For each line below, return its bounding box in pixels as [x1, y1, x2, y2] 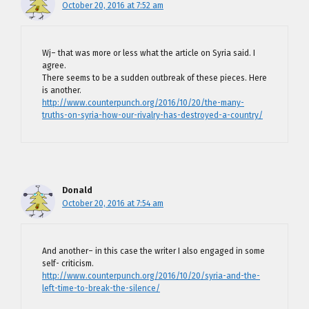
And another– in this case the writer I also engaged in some [42, 246, 265, 256]
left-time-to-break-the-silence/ [42, 283, 160, 293]
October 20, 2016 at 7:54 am [62, 199, 163, 208]
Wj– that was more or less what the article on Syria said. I [42, 48, 255, 58]
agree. [42, 61, 66, 70]
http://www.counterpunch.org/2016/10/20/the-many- [42, 98, 244, 108]
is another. [42, 86, 81, 95]
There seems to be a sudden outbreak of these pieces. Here [42, 73, 267, 83]
